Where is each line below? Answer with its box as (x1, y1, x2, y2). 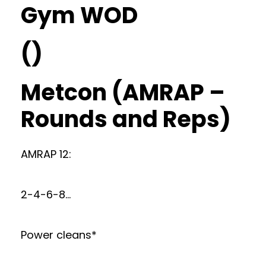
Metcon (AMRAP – (21, 76, 225, 108)
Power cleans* (21, 227, 97, 242)
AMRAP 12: (21, 146, 71, 161)
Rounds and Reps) (21, 103, 231, 135)
